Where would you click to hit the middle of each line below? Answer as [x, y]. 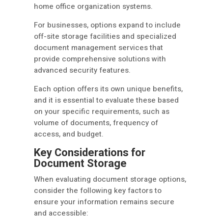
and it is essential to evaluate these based [106, 100]
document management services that [98, 48]
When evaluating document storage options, [110, 179]
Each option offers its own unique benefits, [108, 89]
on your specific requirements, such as [102, 112]
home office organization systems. [93, 7]
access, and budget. [69, 134]
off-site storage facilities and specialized [105, 37]
